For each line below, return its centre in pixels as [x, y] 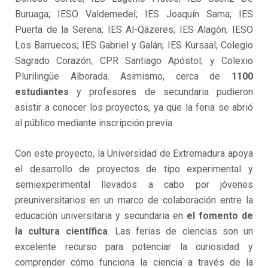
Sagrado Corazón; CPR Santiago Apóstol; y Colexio [134, 61]
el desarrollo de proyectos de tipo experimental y [134, 169]
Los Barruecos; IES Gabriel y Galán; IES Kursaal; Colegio [134, 45]
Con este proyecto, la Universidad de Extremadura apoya [134, 154]
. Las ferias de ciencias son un [180, 232]
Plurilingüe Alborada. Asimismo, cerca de [123, 77]
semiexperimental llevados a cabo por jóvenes [134, 185]
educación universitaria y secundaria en [101, 216]
